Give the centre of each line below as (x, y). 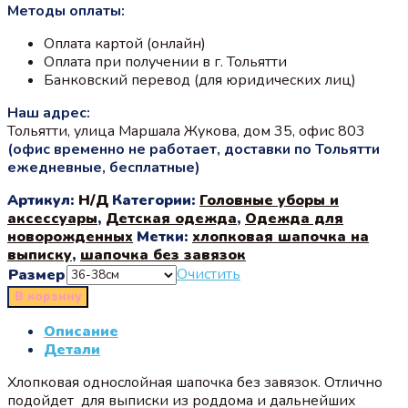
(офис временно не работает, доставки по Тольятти (194, 149)
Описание (81, 331)
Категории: (156, 200)
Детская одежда (171, 218)
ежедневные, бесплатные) (104, 167)
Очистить (209, 274)
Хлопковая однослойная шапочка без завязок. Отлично (195, 382)
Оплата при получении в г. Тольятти (165, 61)
